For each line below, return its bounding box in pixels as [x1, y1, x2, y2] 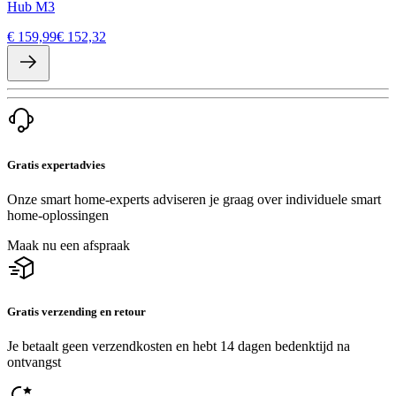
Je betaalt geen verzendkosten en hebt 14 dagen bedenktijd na [7, 339, 350, 354]
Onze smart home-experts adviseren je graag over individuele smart [7, 191, 381, 207]
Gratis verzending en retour [7, 304, 146, 318]
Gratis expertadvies [7, 157, 105, 171]
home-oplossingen [7, 207, 109, 223]
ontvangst [7, 354, 61, 370]
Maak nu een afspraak [7, 237, 130, 253]
